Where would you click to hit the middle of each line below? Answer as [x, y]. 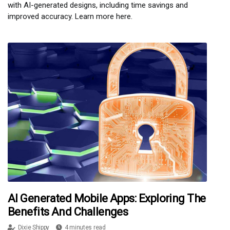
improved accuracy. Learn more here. [70, 16]
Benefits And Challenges [68, 212]
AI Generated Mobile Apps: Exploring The [107, 199]
